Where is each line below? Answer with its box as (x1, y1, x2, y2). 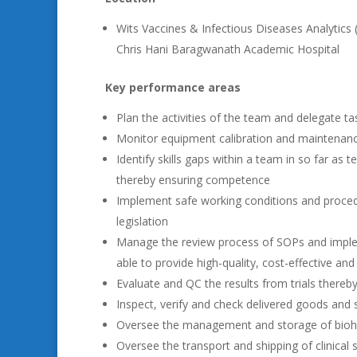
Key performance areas (105, 80, 241, 95)
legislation (116, 214, 168, 229)
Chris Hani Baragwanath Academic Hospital (116, 41, 339, 57)
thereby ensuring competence (116, 172, 270, 187)
